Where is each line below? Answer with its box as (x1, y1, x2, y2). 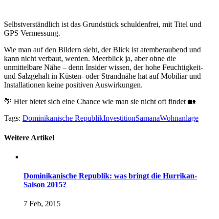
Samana (135, 114, 160, 123)
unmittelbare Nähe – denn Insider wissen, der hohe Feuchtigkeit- (4, 63, 203, 72)
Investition (103, 114, 135, 123)
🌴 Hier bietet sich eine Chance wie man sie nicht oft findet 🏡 (4, 97, 197, 106)
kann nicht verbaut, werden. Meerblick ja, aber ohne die (4, 54, 176, 63)
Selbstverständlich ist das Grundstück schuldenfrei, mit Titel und (4, 20, 201, 29)
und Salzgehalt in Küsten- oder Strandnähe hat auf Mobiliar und (4, 72, 201, 81)
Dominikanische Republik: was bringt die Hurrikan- (23, 172, 197, 180)
